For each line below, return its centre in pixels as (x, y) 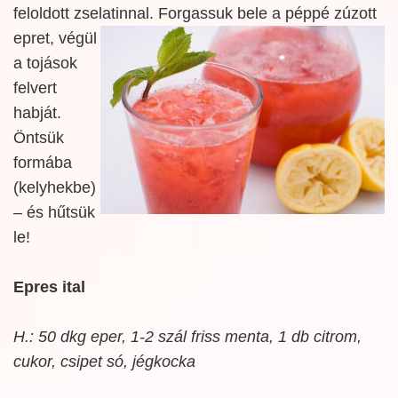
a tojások (45, 63)
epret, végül (55, 38)
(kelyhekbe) (55, 187)
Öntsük (39, 138)
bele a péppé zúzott (307, 13)
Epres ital (49, 287)
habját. (37, 113)
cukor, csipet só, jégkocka (104, 362)
